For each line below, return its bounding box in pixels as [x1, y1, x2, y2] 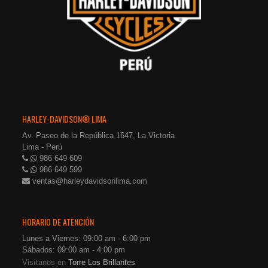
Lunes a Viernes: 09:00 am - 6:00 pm [22, 234, 151, 243]
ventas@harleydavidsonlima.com [32, 176, 148, 186]
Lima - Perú [22, 142, 63, 152]
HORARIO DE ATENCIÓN [22, 215, 95, 229]
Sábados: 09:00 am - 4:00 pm [22, 245, 126, 255]
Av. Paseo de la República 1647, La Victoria [22, 131, 175, 141]
